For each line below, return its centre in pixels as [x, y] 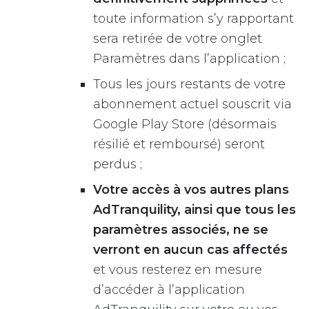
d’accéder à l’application [169, 290]
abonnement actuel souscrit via [192, 104]
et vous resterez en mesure [178, 270]
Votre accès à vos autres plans [191, 190]
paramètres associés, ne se [181, 230]
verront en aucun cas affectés [190, 250]
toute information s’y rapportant [193, 19]
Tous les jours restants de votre [189, 84]
